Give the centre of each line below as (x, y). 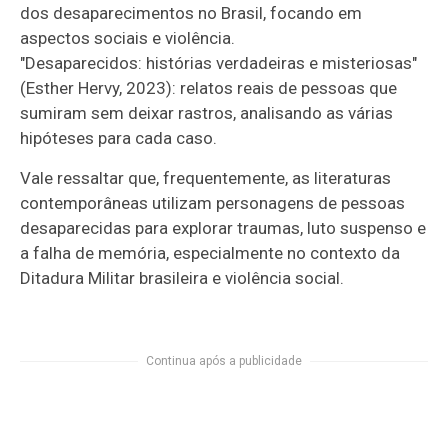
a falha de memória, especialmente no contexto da (210, 252)
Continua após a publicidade (224, 360)
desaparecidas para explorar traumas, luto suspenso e (223, 227)
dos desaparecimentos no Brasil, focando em (191, 12)
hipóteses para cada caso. (121, 137)
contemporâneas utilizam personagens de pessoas (213, 202)
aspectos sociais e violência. (128, 37)
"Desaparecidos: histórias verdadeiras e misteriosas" (219, 62)
